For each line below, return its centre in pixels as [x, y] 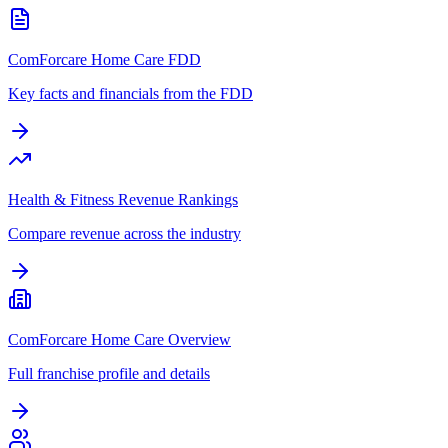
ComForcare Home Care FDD [104, 59]
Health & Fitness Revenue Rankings [123, 199]
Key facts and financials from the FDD [130, 93]
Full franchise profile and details [109, 373]
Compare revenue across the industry [124, 233]
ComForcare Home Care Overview [119, 339]
